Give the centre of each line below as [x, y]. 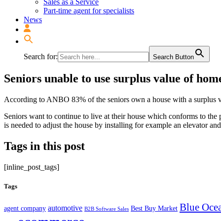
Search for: [41, 56]
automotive [65, 208]
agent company [25, 208]
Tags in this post [44, 146]
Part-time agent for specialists [89, 11]
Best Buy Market [154, 208]
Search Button [173, 57]
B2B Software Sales [107, 209]
